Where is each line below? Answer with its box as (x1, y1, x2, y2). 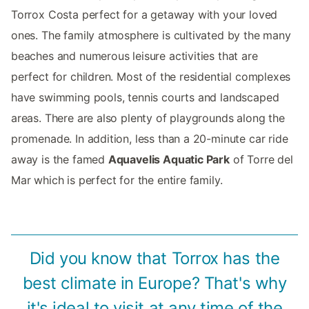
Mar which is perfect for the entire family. (11, 173, 223, 188)
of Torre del (229, 152, 293, 167)
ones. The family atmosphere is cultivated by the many (11, 28, 291, 43)
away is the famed (11, 152, 108, 167)
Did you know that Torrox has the (29, 248, 280, 269)
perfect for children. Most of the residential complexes (11, 70, 291, 84)
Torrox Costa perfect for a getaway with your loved (11, 8, 278, 22)
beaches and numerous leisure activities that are (11, 49, 258, 63)
